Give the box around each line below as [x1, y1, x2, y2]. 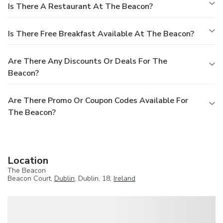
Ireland [113, 173, 135, 183]
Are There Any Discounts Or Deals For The [8, 55, 167, 67]
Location [7, 153, 48, 167]
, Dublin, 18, [75, 173, 113, 183]
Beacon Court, [7, 173, 54, 183]
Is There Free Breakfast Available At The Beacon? [8, 28, 194, 39]
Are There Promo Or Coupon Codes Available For [8, 95, 188, 106]
